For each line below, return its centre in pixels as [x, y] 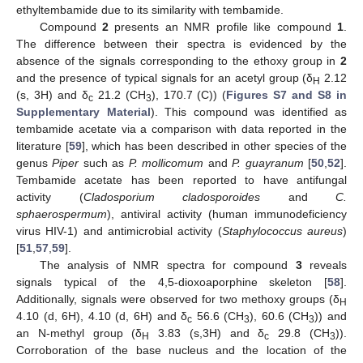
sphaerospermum [62, 214]
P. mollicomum [166, 163]
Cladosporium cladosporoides [171, 197]
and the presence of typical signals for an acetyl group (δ [165, 78]
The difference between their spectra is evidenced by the [181, 44]
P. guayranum [268, 163]
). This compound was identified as [248, 112]
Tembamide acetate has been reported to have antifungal [181, 180]
